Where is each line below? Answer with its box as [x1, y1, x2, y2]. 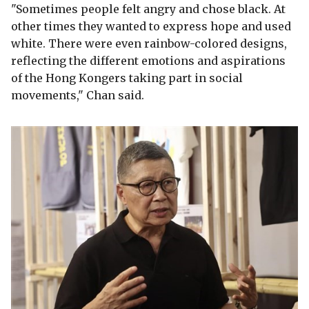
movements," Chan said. [11, 88, 144, 102]
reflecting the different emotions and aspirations [11, 53, 286, 68]
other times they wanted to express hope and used [11, 19, 291, 33]
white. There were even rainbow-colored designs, [11, 36, 287, 50]
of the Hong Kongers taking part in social [11, 70, 243, 85]
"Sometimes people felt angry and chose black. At [11, 1, 286, 16]
